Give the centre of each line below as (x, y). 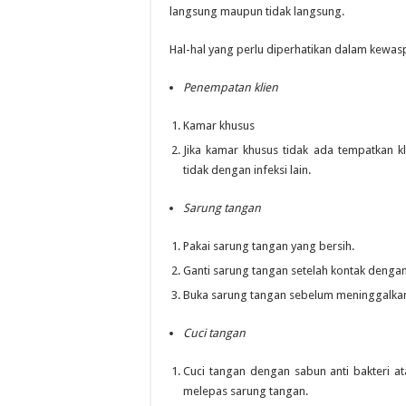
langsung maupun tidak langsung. (257, 11)
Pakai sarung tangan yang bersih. (269, 246)
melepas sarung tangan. (246, 391)
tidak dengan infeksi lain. (247, 170)
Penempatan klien (231, 87)
